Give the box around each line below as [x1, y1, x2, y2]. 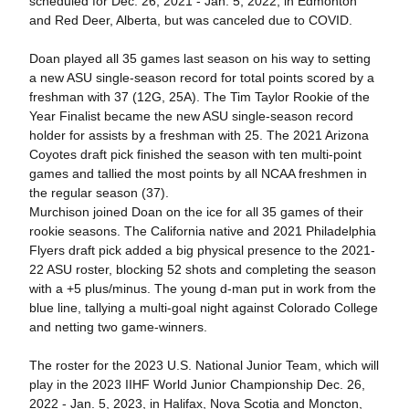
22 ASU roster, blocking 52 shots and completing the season [28, 262, 376, 277]
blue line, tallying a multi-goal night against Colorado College [28, 300, 378, 315]
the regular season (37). [28, 185, 173, 200]
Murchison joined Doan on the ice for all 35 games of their [28, 204, 363, 219]
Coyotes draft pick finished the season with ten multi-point [28, 147, 362, 162]
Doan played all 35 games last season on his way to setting [28, 51, 371, 66]
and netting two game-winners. [28, 320, 207, 334]
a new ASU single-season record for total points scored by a [28, 70, 374, 85]
